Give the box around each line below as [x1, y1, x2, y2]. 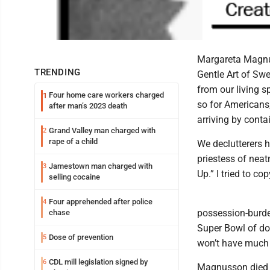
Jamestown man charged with [49, 162, 152, 171]
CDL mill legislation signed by [49, 257, 148, 266]
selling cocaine [49, 172, 100, 181]
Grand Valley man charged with [49, 126, 155, 135]
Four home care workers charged [49, 90, 164, 99]
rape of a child [49, 137, 98, 146]
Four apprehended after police [49, 197, 152, 206]
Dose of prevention [49, 233, 113, 242]
